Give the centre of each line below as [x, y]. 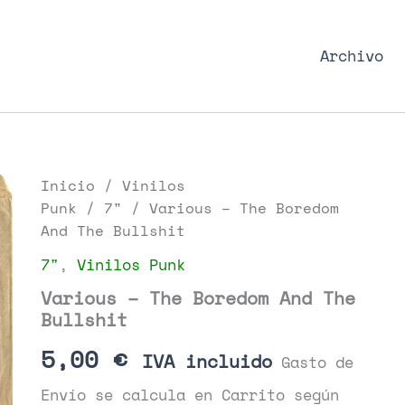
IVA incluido [207, 360]
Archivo [351, 56]
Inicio [67, 185]
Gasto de [317, 362]
